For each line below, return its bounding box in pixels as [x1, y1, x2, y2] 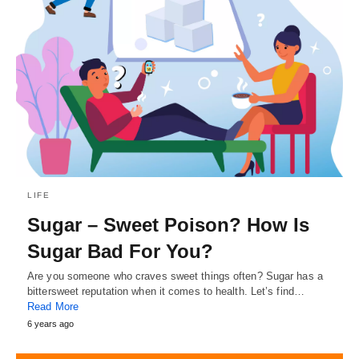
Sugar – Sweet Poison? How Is [27, 214, 309, 236]
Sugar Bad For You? [27, 240, 213, 262]
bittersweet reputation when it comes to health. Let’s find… [27, 285, 305, 297]
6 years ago [27, 319, 74, 329]
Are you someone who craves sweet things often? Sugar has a [27, 270, 323, 282]
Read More [27, 301, 79, 313]
